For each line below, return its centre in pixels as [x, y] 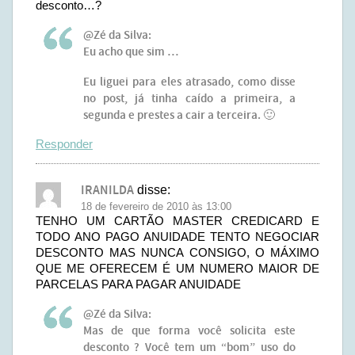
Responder [64, 144]
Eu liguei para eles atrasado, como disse [189, 82]
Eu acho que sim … [131, 52]
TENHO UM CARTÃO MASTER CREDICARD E [177, 221]
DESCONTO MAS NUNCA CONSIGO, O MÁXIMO [177, 252]
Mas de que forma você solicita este [189, 331]
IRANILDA [107, 191]
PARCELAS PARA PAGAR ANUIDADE [138, 284]
